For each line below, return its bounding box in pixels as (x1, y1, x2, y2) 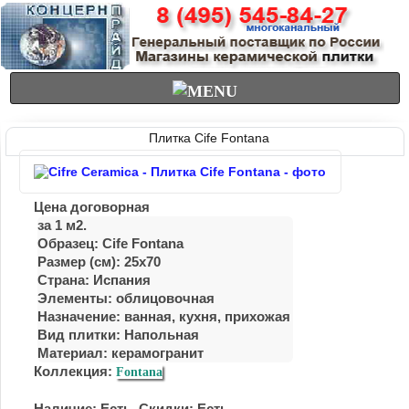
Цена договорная (34, 199, 150, 215)
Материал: (37, 345, 111, 361)
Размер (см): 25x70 (37, 254, 161, 269)
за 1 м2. (37, 217, 87, 233)
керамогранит (111, 345, 204, 361)
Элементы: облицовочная (37, 290, 215, 306)
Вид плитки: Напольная (37, 327, 199, 342)
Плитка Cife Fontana (149, 131, 269, 145)
